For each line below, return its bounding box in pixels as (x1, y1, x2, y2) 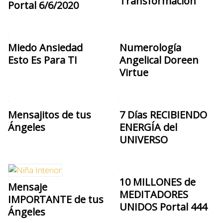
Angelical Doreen (119, 53, 199, 67)
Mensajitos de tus (8, 108, 91, 121)
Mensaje (8, 180, 47, 194)
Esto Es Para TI (8, 53, 77, 67)
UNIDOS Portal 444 (119, 200, 207, 214)
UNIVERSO (119, 132, 168, 146)
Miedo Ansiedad (8, 40, 83, 54)
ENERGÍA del (119, 120, 177, 134)
